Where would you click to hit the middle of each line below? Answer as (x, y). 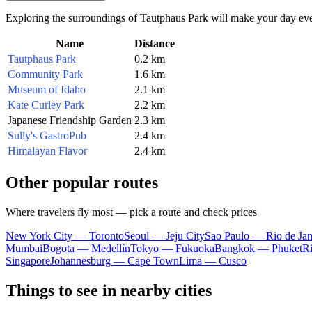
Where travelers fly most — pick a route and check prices (131, 212)
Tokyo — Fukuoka (172, 248)
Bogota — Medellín (86, 248)
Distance (155, 43)
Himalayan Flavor (47, 150)
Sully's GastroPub (47, 135)
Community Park (45, 74)
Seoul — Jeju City (164, 235)
